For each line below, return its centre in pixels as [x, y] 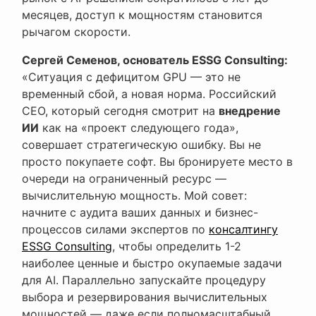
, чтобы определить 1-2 [177, 247]
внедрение [250, 111]
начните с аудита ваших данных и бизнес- [140, 213]
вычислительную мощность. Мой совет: [134, 196]
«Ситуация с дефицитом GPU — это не [131, 77]
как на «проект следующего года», [139, 128]
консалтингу [243, 230]
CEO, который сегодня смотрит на [120, 111]
